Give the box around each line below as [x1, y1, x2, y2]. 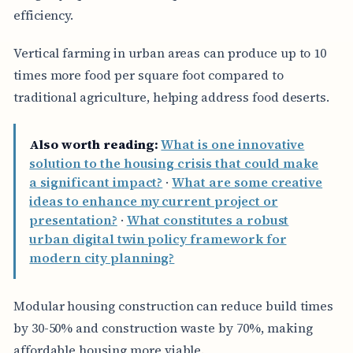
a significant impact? [29, 173, 163, 191]
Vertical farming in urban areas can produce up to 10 [13, 43, 327, 61]
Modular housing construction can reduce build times [13, 296, 334, 314]
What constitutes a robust [126, 211, 289, 229]
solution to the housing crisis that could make [29, 154, 319, 173]
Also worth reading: [29, 136, 158, 154]
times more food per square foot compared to [13, 65, 284, 84]
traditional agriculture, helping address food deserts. [13, 87, 330, 106]
